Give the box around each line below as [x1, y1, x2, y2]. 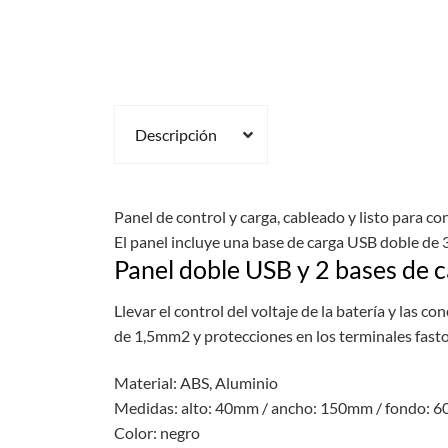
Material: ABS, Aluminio [113, 373, 278, 393]
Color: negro [113, 423, 200, 443]
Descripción [134, 125, 217, 145]
